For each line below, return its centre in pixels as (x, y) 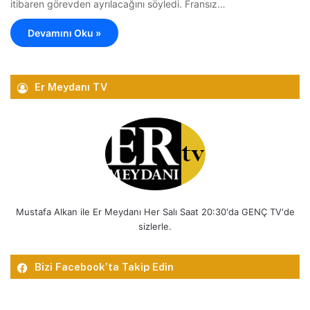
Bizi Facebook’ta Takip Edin (104, 266)
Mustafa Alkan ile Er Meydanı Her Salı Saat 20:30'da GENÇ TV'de (155, 211)
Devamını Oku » (64, 33)
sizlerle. (155, 226)
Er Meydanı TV (71, 86)
